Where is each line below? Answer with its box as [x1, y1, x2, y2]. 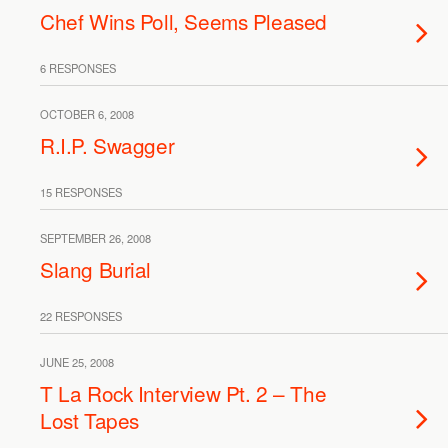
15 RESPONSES [40, 184, 122, 200]
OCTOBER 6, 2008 [40, 106, 134, 122]
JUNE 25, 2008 [40, 354, 114, 370]
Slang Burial [40, 254, 152, 284]
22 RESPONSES [40, 308, 122, 324]
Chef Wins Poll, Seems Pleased [40, 6, 327, 36]
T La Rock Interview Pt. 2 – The [40, 378, 327, 408]
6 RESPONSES [40, 60, 116, 76]
